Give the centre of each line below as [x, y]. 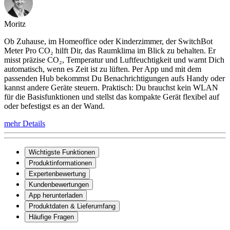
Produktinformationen [60, 163]
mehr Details [25, 123]
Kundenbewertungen [59, 184]
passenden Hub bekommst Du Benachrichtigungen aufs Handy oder [114, 78]
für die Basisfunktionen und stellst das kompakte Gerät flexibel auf [112, 97]
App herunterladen [56, 195]
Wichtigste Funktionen [62, 152]
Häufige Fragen [51, 217]
